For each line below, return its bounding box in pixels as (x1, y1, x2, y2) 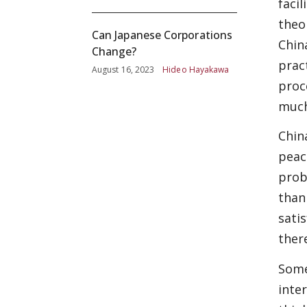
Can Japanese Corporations (92, 27, 232, 42)
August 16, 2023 (92, 64, 155, 75)
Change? (92, 44, 137, 59)
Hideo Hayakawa (162, 64, 230, 75)
